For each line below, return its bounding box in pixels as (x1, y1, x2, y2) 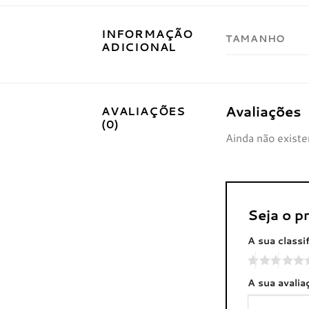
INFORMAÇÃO (101, 25, 194, 41)
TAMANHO (226, 30, 286, 46)
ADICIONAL (101, 38, 177, 54)
